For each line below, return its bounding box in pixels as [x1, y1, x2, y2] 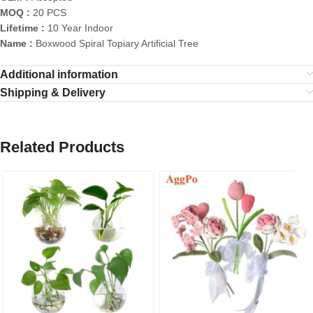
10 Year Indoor [48, 22, 113, 34]
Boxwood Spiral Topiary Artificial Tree [36, 38, 198, 50]
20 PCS [33, 7, 66, 19]
